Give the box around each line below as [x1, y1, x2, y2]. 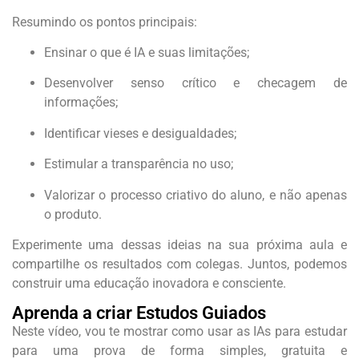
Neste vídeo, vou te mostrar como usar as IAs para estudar [12, 324, 347, 340]
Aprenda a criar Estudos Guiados [12, 303, 266, 324]
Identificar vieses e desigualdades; [44, 125, 236, 141]
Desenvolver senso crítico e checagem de [44, 75, 347, 91]
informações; [44, 95, 118, 111]
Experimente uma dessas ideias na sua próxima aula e [12, 237, 347, 252]
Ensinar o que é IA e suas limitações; [44, 45, 249, 61]
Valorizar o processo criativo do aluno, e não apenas [44, 187, 347, 203]
